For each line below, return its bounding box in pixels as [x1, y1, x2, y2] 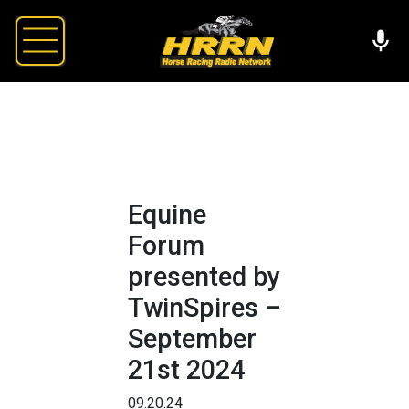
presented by [128, 260, 280, 292]
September [128, 322, 257, 354]
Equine [128, 198, 206, 230]
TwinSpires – [128, 291, 281, 323]
